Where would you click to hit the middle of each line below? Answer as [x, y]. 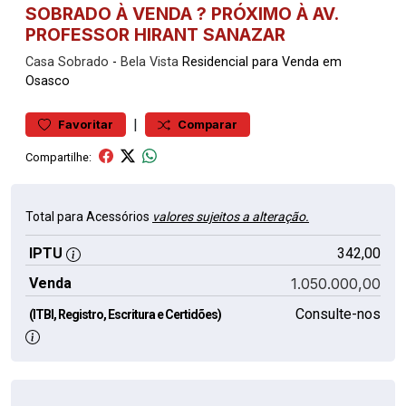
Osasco [48, 81]
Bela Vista [150, 62]
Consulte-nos [338, 314]
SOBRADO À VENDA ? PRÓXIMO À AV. [182, 14]
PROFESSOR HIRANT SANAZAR [155, 34]
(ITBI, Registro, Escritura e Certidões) [125, 314]
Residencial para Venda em [260, 62]
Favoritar [86, 125]
